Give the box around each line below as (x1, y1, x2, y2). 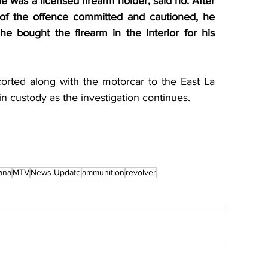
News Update (31, 167, 81, 177)
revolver (126, 167, 156, 177)
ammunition (82, 167, 124, 177)
